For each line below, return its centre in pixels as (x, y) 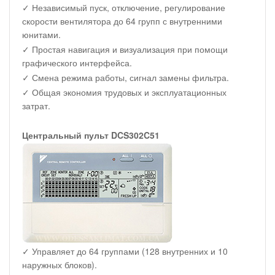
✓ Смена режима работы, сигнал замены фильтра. (126, 77)
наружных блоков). (60, 264)
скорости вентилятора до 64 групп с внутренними (122, 21)
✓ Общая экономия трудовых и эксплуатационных (124, 92)
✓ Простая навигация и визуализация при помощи (125, 49)
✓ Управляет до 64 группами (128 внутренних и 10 (125, 251)
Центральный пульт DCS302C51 (91, 135)
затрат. (36, 105)
